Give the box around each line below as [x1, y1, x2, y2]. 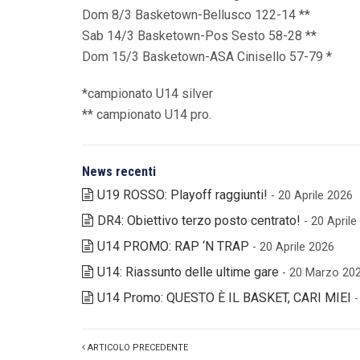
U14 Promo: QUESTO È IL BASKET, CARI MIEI [97, 289, 351, 305]
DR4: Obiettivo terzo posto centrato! [97, 212, 301, 228]
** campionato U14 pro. [82, 106, 211, 122]
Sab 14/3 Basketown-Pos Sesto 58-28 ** [82, 27, 317, 43]
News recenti [82, 163, 156, 179]
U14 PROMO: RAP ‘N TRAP [97, 238, 249, 254]
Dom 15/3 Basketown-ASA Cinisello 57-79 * [82, 48, 332, 64]
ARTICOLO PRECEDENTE [85, 342, 188, 353]
